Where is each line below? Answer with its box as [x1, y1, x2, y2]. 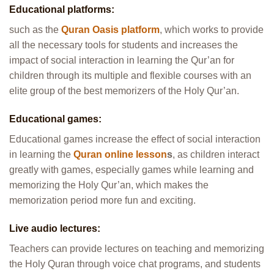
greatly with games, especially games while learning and [9, 164, 254, 175]
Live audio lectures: [9, 223, 103, 234]
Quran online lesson [73, 149, 167, 160]
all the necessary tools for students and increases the [9, 40, 238, 51]
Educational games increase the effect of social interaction [9, 133, 261, 144]
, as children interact [172, 149, 259, 160]
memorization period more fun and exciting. [9, 194, 196, 206]
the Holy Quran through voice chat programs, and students [9, 258, 261, 269]
